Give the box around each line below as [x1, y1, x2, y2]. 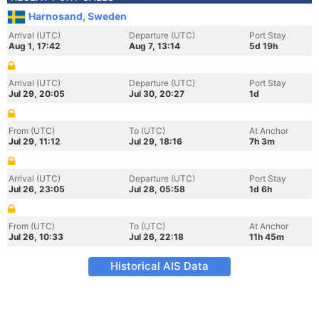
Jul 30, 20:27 [129, 88, 184, 99]
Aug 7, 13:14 [129, 41, 180, 51]
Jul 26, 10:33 [9, 231, 63, 242]
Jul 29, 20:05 [9, 88, 65, 99]
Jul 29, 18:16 [129, 136, 182, 147]
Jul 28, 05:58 [129, 184, 185, 194]
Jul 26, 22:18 [129, 231, 184, 242]
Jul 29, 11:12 [9, 136, 61, 147]
